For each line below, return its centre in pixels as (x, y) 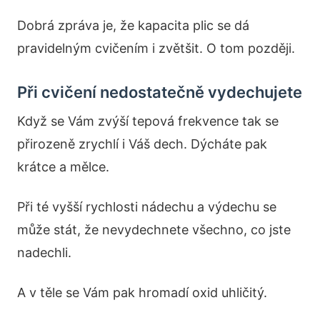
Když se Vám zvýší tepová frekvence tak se (148, 121)
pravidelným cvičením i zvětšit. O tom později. (156, 48)
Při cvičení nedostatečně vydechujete (160, 92)
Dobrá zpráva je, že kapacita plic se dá (133, 25)
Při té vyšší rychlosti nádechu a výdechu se (147, 207)
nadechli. (44, 252)
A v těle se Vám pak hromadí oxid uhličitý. (142, 292)
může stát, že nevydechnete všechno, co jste (154, 230)
